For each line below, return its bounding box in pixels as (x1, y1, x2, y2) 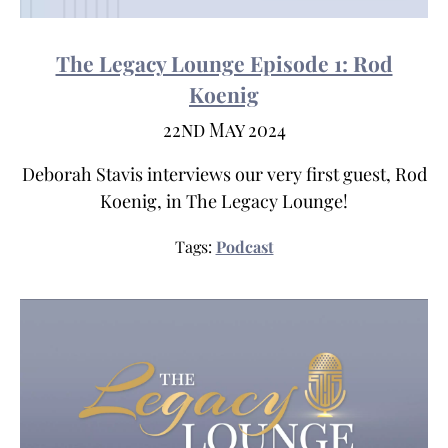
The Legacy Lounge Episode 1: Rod (55, 49, 393, 78)
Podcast (215, 236, 274, 258)
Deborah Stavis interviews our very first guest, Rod (21, 162, 427, 187)
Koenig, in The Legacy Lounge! (100, 189, 348, 214)
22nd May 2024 (162, 118, 286, 143)
